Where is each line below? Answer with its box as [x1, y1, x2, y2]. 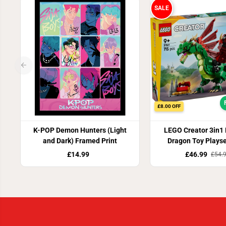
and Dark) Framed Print [42, 137, 117, 145]
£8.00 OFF [157, 103, 181, 109]
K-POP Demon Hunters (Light [33, 126, 127, 134]
